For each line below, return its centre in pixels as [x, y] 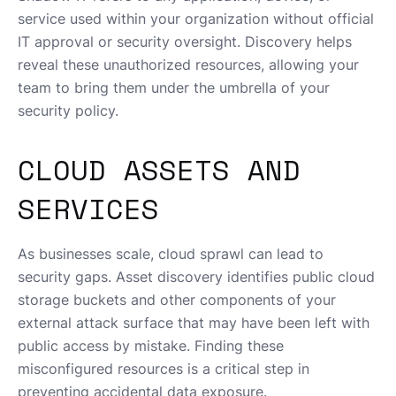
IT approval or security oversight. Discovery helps [185, 42]
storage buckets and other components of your [177, 300]
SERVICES [88, 209]
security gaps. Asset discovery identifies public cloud [196, 277]
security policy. [68, 111]
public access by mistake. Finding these [151, 346]
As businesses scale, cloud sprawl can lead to [171, 254]
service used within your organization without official [196, 19]
